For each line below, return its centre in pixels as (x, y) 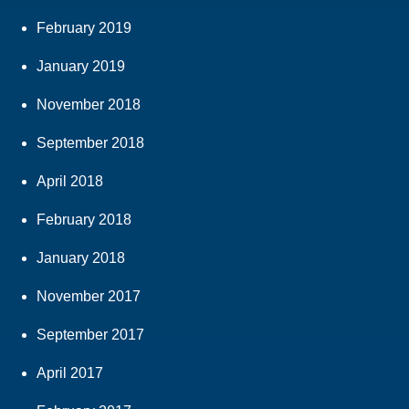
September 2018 (90, 143)
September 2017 (90, 335)
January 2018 (81, 258)
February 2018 (84, 220)
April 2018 (70, 182)
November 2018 (89, 105)
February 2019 (84, 28)
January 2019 (81, 67)
